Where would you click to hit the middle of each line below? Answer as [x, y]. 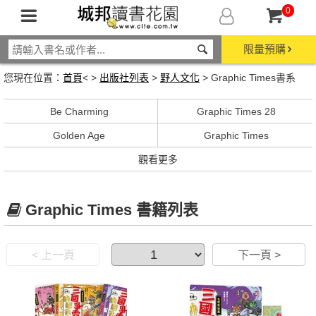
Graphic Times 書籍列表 [111, 210]
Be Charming [79, 111]
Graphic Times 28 [236, 111]
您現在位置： [33, 78]
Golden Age [79, 135]
